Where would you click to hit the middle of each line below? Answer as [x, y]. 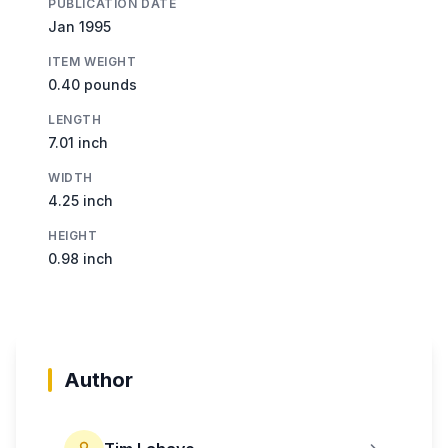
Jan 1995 [79, 26]
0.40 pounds [92, 84]
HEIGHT [73, 235]
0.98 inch [80, 258]
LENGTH [75, 119]
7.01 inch [78, 142]
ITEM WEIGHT [92, 61]
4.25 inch [80, 200]
